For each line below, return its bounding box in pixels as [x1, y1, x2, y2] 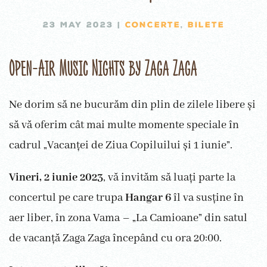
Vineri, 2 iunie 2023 [9, 170, 103, 185]
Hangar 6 [125, 190, 173, 205]
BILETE [187, 19, 225, 30]
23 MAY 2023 [42, 19, 113, 30]
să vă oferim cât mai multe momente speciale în [9, 117, 239, 132]
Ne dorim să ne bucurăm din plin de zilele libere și [9, 97, 256, 112]
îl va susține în [173, 190, 244, 205]
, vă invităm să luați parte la [103, 170, 235, 185]
